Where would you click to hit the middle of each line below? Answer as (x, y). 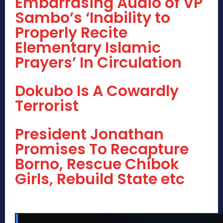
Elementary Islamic (88, 48)
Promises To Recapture (102, 150)
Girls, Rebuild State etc (100, 179)
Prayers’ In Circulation (98, 63)
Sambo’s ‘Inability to (93, 18)
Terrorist (47, 106)
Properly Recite (71, 33)
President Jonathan (89, 135)
